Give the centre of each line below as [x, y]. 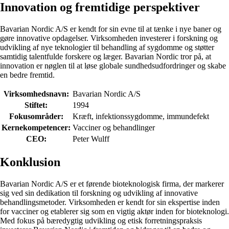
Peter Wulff [91, 139]
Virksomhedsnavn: [36, 94]
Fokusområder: [36, 117]
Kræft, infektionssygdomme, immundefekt [141, 117]
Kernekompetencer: [36, 128]
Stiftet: [36, 105]
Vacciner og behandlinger [114, 128]
